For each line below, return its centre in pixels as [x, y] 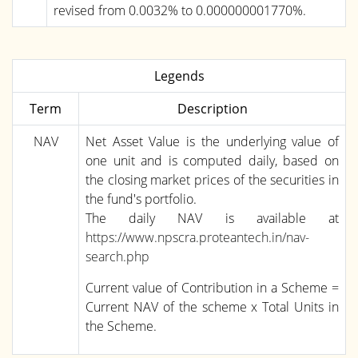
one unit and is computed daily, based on [212, 160]
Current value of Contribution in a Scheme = [212, 287]
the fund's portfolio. [141, 199]
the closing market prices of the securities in [212, 179]
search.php [117, 256]
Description [212, 108]
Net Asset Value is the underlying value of [212, 141]
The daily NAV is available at [212, 218]
